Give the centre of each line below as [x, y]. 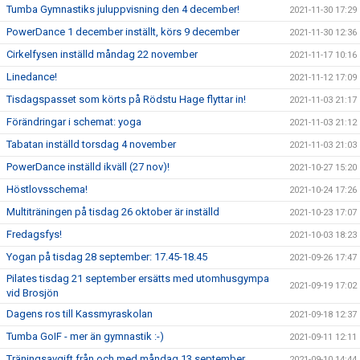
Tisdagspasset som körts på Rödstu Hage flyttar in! [126, 99]
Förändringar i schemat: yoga [74, 122]
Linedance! [32, 77]
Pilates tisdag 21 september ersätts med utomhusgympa [138, 278]
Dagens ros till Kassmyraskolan [80, 314]
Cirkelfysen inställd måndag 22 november [102, 54]
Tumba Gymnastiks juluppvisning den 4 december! [123, 9]
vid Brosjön [33, 293]
